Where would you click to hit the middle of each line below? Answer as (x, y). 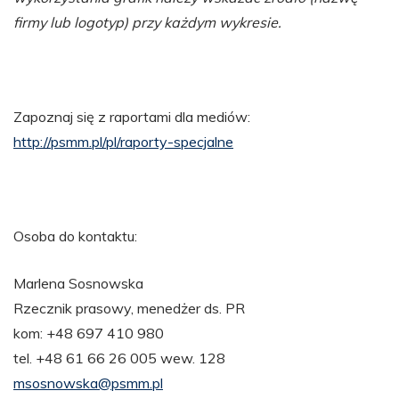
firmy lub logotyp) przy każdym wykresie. (147, 22)
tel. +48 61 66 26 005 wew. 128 (119, 358)
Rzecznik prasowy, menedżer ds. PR (129, 308)
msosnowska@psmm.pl (88, 383)
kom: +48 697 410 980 (89, 333)
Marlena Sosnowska (78, 283)
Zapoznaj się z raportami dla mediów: (132, 116)
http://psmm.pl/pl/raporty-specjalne (123, 141)
